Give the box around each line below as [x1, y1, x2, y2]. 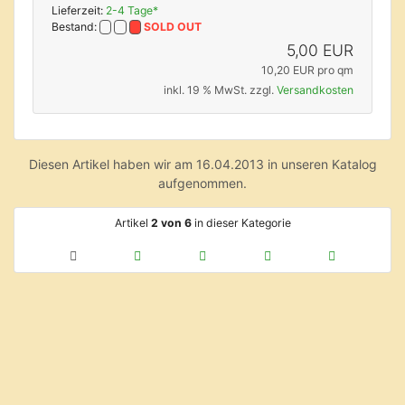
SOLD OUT [144, 19, 202, 33]
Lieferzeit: [52, 3, 106, 17]
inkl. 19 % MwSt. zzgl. [164, 82, 277, 97]
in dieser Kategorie [191, 215, 291, 230]
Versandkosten [277, 82, 353, 97]
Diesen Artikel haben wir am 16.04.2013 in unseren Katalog [28, 155, 377, 172]
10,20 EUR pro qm [261, 62, 353, 77]
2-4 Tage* [106, 3, 158, 17]
